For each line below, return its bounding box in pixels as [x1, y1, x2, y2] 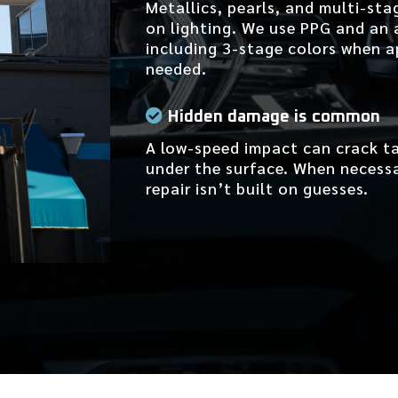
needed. [146, 58, 208, 79]
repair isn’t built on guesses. [146, 178, 370, 199]
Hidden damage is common [167, 108, 381, 126]
